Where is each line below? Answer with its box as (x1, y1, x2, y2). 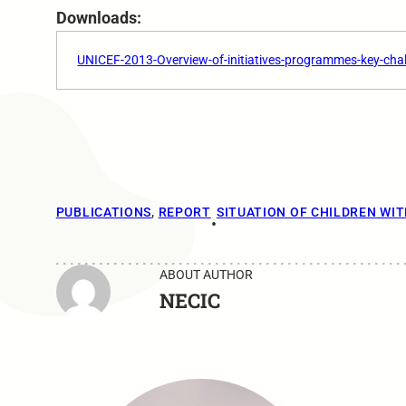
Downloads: (55, 8, 145, 27)
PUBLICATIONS (55, 204, 152, 219)
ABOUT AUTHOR (159, 267, 253, 283)
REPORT (158, 204, 211, 219)
